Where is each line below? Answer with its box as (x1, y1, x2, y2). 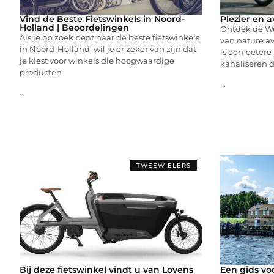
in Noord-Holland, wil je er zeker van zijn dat (20, 43, 196, 54)
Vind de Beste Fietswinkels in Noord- (20, 13, 185, 24)
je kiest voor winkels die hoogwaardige (20, 55, 174, 65)
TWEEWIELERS (136, 161, 191, 169)
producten (20, 67, 62, 77)
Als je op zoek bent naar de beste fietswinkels (20, 32, 199, 42)
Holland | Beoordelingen (20, 21, 129, 33)
